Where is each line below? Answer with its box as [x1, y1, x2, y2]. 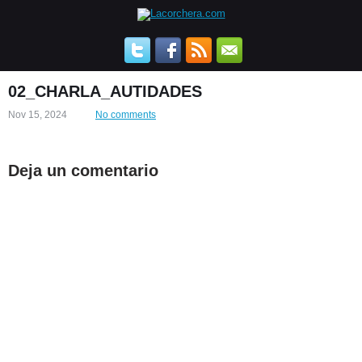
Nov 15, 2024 [8, 109, 67, 120]
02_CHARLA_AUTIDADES [8, 82, 202, 100]
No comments [95, 109, 156, 120]
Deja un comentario [8, 162, 158, 179]
